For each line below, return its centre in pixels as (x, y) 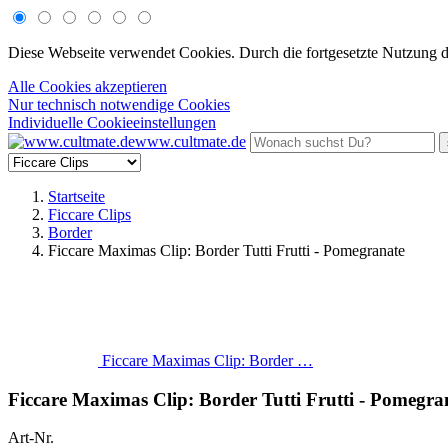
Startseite (76, 196)
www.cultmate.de (190, 141)
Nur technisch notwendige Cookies (119, 104)
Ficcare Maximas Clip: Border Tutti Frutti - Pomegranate (226, 250)
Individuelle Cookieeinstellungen (112, 122)
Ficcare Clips (89, 214)
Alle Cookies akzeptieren (87, 86)
